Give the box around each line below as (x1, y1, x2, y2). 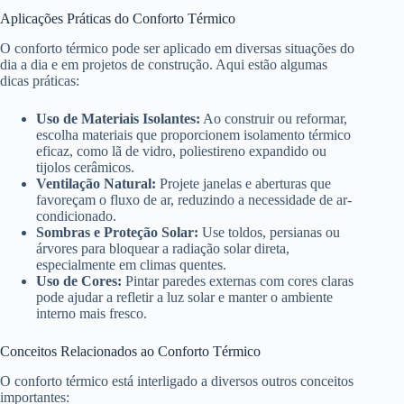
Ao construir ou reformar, (200, 111, 347, 127)
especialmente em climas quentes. (36, 257, 226, 273)
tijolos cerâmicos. (36, 160, 134, 176)
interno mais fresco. (36, 306, 147, 322)
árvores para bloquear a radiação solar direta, (36, 241, 289, 257)
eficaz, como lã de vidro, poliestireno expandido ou (36, 143, 326, 160)
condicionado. (36, 208, 116, 225)
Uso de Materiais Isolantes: (36, 111, 200, 127)
